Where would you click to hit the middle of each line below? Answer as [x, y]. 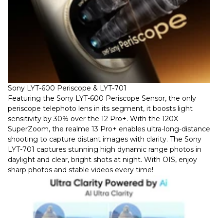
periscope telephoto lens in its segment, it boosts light [100, 109]
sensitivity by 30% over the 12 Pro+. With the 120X [93, 119]
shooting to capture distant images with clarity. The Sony [105, 139]
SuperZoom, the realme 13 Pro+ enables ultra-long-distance [109, 129]
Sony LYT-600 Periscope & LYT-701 [67, 88]
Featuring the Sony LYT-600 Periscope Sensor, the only [102, 98]
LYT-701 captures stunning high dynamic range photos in [105, 149]
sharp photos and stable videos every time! [81, 170]
